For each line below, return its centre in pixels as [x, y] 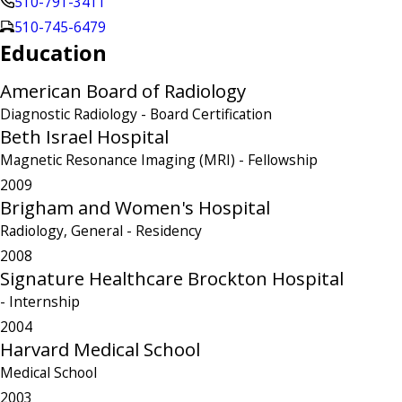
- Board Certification [206, 114]
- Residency [164, 231]
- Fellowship [278, 160]
